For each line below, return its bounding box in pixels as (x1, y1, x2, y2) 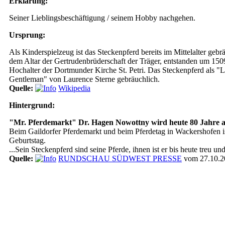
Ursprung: (9, 31, 45, 39)
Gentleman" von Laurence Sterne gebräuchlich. (9, 75, 160, 83)
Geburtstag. (9, 136, 46, 145)
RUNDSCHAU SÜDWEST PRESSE (58, 154, 182, 163)
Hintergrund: (9, 101, 55, 109)
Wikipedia (58, 84, 90, 92)
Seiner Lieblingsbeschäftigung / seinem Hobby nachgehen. (9, 14, 195, 22)
